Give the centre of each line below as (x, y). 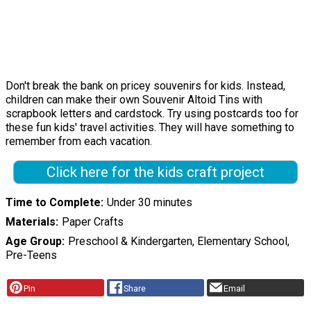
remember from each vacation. (79, 142)
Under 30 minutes (149, 202)
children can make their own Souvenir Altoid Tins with (134, 100)
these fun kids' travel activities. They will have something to (150, 128)
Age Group (34, 241)
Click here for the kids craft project (155, 172)
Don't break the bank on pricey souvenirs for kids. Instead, (145, 86)
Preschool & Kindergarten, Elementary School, (178, 241)
